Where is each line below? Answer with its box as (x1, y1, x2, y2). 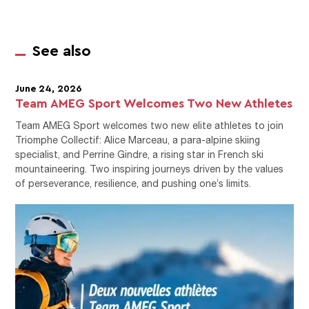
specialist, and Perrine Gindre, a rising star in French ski (15, 148, 264, 160)
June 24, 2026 (15, 81, 82, 94)
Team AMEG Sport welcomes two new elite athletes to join (15, 119, 284, 131)
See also (32, 40, 92, 59)
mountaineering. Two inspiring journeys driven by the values (15, 162, 284, 175)
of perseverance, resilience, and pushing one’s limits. (15, 177, 252, 189)
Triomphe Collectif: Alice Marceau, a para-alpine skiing (15, 133, 261, 146)
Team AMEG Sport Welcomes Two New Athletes (15, 94, 293, 110)
